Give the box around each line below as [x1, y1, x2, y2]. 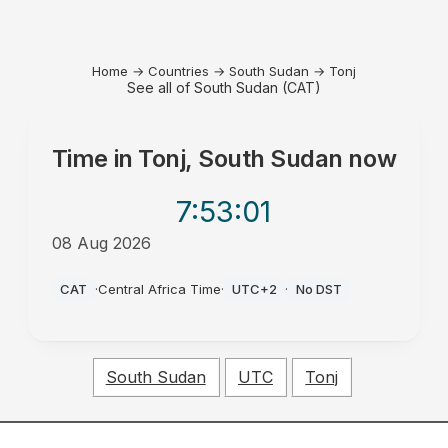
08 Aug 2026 [51, 233, 151, 253]
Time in [51, 144, 139, 173]
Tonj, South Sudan [138, 144, 343, 173]
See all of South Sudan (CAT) [127, 79, 321, 96]
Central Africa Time [97, 281, 221, 297]
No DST [295, 281, 342, 297]
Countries [148, 63, 209, 79]
